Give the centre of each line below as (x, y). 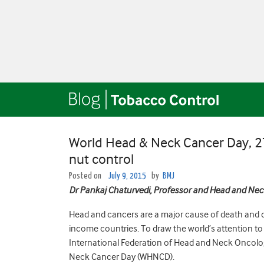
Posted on (86, 176)
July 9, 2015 (127, 176)
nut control (101, 159)
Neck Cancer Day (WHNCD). (122, 257)
